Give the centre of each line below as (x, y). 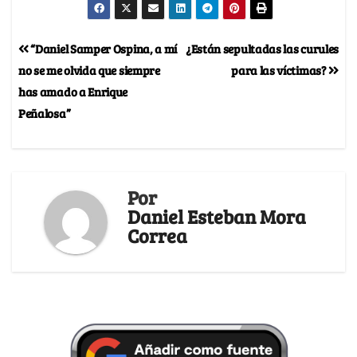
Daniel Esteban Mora (217, 217)
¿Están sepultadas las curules (262, 49)
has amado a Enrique (73, 92)
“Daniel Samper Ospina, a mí (103, 49)
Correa (157, 236)
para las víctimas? (280, 70)
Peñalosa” (45, 113)
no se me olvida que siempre (89, 70)
